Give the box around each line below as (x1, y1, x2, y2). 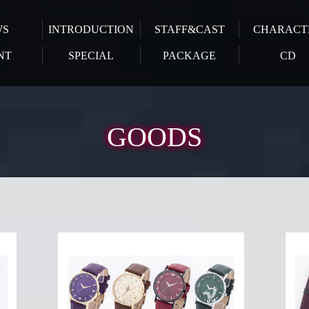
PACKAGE (163, 50, 217, 61)
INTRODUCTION (48, 23, 134, 35)
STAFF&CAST (154, 23, 225, 35)
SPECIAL (68, 50, 114, 61)
